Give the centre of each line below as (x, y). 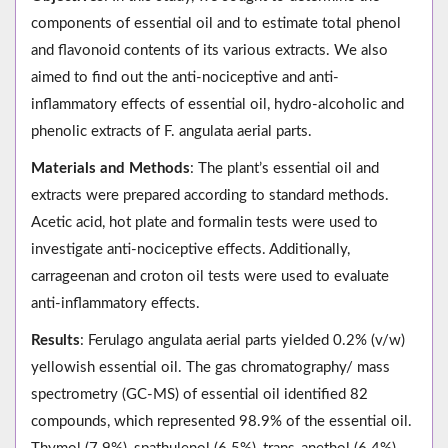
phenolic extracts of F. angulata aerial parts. (171, 132)
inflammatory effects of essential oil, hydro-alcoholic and (217, 105)
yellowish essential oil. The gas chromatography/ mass (210, 368)
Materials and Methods (110, 169)
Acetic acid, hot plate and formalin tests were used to (204, 223)
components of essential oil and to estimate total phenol (216, 24)
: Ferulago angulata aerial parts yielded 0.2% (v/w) (242, 341)
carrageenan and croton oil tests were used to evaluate (210, 277)
